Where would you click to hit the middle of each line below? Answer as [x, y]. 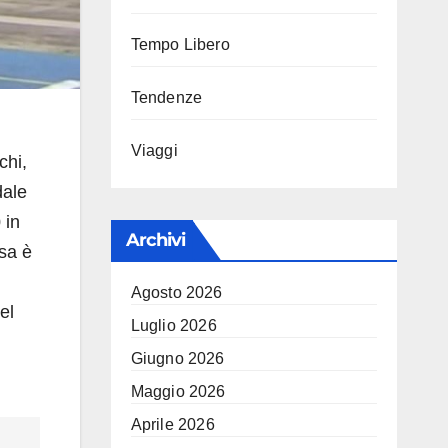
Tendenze [166, 97]
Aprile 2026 [172, 424]
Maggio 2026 [178, 391]
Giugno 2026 [177, 358]
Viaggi [154, 150]
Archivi [155, 240]
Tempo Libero [180, 44]
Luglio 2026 [173, 325]
